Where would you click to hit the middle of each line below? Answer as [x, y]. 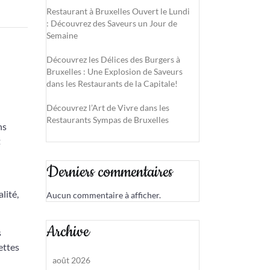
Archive [68, 232]
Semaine [62, 35]
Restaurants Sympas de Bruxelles [108, 120]
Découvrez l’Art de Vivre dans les [108, 108]
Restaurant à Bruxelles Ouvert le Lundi [118, 11]
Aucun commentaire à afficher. [104, 195]
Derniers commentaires [110, 172]
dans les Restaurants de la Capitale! [112, 83]
